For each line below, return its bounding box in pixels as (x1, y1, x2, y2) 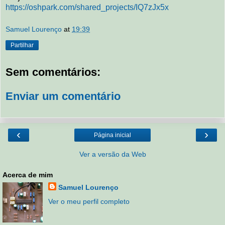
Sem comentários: (6, 66, 100, 79)
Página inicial (94, 132, 131, 139)
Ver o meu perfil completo (48, 197, 130, 205)
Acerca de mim (3, 171, 53, 179)
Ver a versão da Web (79, 150, 146, 159)
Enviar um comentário (6, 89, 121, 102)
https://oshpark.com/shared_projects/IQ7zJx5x (6, 3, 169, 12)
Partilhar (11, 41, 34, 49)
